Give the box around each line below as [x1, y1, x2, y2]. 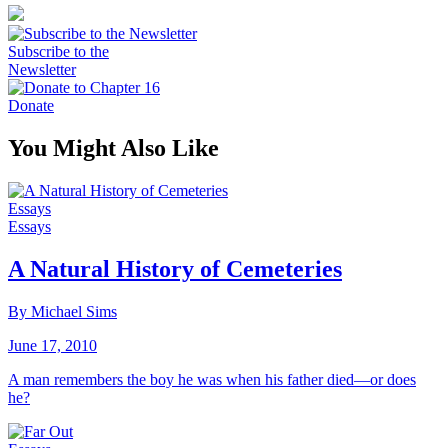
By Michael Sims [8, 302, 117, 320]
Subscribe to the [8, 43, 109, 61]
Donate [8, 97, 54, 115]
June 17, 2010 [8, 336, 97, 354]
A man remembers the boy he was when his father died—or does [8, 370, 416, 388]
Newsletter [8, 61, 76, 79]
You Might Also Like [8, 134, 219, 161]
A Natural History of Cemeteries [8, 255, 342, 282]
